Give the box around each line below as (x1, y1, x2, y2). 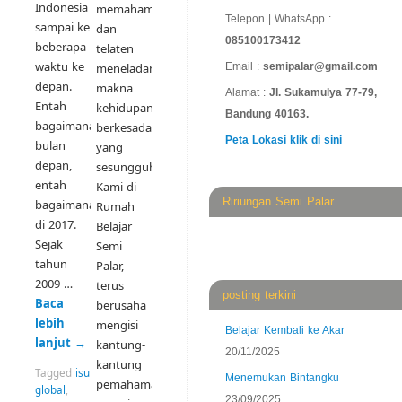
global (35, 382, 66, 398)
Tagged (35, 365, 75, 380)
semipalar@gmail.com (263, 60, 378, 74)
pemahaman (95, 376, 164, 393)
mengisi (95, 317, 138, 334)
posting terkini (223, 288, 296, 302)
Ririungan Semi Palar (223, 195, 334, 209)
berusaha (95, 297, 146, 314)
